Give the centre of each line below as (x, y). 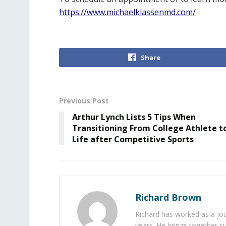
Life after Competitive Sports (133, 139)
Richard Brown (168, 197)
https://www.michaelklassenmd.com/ (127, 12)
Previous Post (84, 101)
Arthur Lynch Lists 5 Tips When (134, 117)
